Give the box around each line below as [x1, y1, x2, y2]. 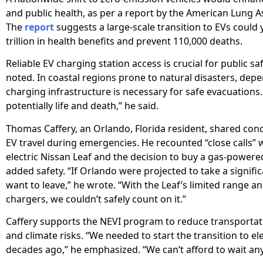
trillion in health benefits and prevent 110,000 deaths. [6, 34, 242, 48]
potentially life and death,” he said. [6, 99, 159, 113]
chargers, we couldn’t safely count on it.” [6, 192, 186, 205]
